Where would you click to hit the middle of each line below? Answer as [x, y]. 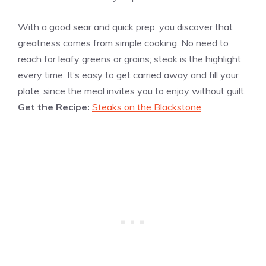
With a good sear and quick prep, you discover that [125, 26]
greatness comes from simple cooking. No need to [123, 42]
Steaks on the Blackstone [147, 107]
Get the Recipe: [55, 107]
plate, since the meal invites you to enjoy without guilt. [132, 91]
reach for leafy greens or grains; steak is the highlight [129, 58]
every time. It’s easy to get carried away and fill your [128, 75]
